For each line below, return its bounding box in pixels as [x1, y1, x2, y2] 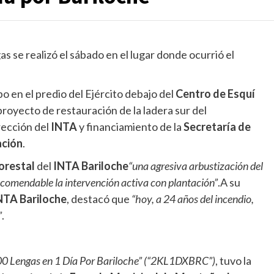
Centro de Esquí [176, 87, 255, 100]
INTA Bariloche [53, 159, 128, 172]
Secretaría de [183, 120, 251, 133]
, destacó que [67, 192, 131, 206]
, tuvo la [215, 254, 251, 267]
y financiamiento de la [77, 120, 183, 133]
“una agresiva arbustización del [128, 159, 263, 172]
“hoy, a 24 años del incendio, [131, 192, 254, 206]
